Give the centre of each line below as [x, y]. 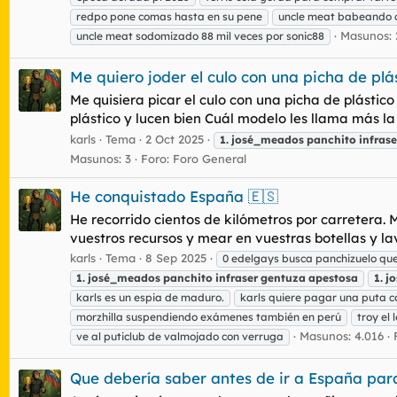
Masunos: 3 [101, 158]
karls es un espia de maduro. [150, 298]
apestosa [333, 278]
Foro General [210, 158]
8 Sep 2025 [176, 258]
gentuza [283, 278]
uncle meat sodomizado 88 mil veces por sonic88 [200, 35]
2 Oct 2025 [175, 139]
